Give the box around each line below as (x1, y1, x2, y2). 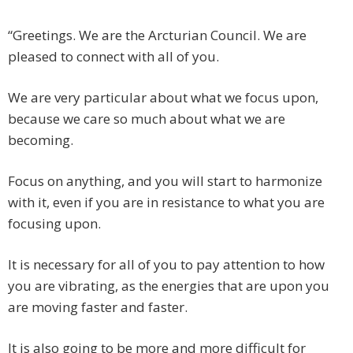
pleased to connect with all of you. (8, 47, 219, 66)
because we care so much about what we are (8, 110, 285, 128)
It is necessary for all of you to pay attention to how (8, 255, 325, 274)
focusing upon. (8, 214, 101, 233)
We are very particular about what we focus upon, (8, 88, 318, 107)
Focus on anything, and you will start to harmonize (8, 172, 322, 191)
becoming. (8, 131, 73, 150)
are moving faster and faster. (8, 298, 188, 317)
